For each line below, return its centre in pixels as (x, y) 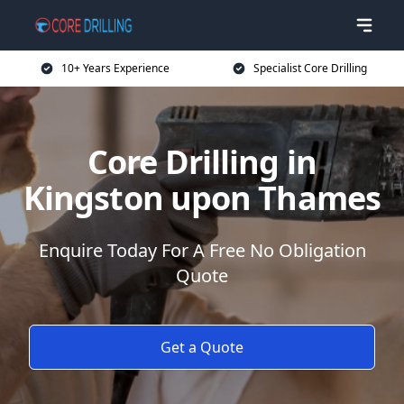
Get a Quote (202, 347)
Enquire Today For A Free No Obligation (202, 250)
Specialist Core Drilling (310, 68)
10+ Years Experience (115, 68)
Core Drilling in (202, 162)
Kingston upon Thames (202, 198)
